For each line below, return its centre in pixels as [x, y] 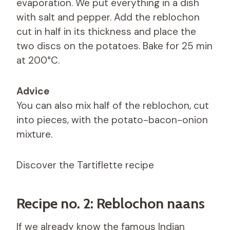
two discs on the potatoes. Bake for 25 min [114, 46]
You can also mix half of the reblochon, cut [113, 105]
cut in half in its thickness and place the [106, 31]
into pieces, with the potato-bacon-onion [112, 120]
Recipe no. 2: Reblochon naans [111, 203]
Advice [33, 91]
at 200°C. [38, 60]
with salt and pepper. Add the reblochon [108, 17]
